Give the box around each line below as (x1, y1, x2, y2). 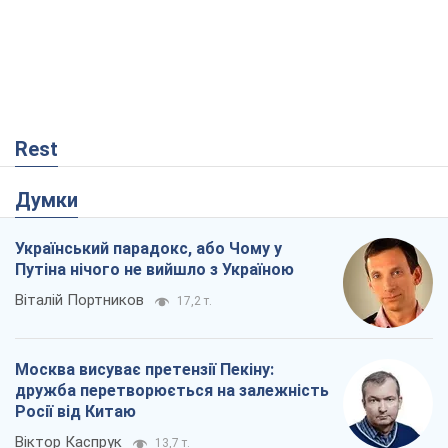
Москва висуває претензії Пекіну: (15, 360, 274, 380)
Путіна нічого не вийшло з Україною (15, 260, 294, 280)
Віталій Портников (15, 291, 144, 310)
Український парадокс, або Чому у (15, 239, 282, 259)
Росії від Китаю (15, 402, 136, 422)
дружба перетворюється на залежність (15, 381, 329, 401)
